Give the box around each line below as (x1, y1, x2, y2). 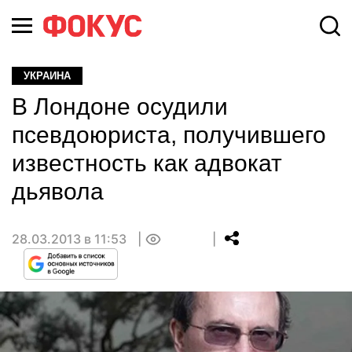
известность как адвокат (12, 150, 282, 176)
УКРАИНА (24, 70, 71, 82)
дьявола (12, 178, 104, 204)
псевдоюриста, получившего (12, 122, 326, 148)
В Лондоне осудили (12, 93, 228, 119)
